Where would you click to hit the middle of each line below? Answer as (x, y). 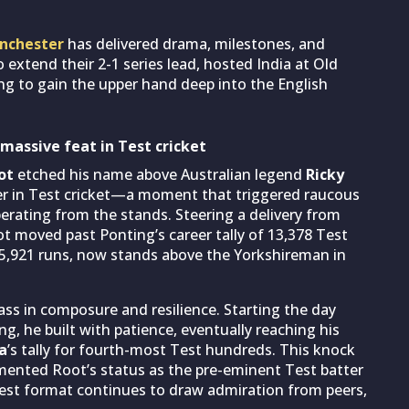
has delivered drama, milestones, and (196, 43)
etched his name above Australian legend (160, 174)
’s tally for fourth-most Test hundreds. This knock (181, 349)
